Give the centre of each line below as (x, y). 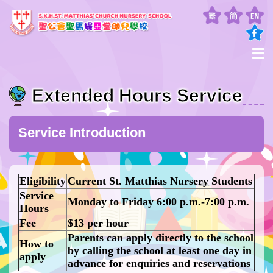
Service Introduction (82, 133)
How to (37, 244)
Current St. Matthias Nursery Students (160, 181)
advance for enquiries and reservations (159, 264)
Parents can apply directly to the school (161, 238)
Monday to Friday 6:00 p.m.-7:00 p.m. (158, 202)
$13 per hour (98, 223)
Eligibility (43, 181)
